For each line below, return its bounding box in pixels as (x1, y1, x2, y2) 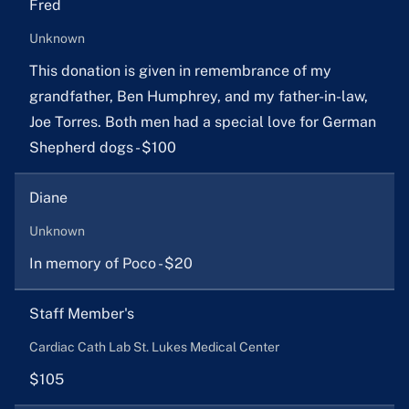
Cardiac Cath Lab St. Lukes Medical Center (29, 340, 279, 355)
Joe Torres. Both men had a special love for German (29, 113, 376, 131)
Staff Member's (29, 305, 134, 323)
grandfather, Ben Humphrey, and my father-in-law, (29, 88, 368, 106)
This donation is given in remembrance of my (29, 62, 331, 80)
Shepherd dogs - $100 (29, 139, 176, 157)
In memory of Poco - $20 (29, 255, 193, 273)
